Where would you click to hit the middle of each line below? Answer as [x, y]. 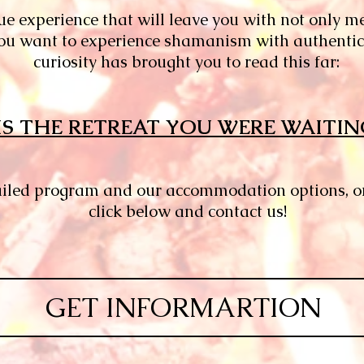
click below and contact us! [187, 211]
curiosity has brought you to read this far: [186, 62]
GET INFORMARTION [184, 308]
